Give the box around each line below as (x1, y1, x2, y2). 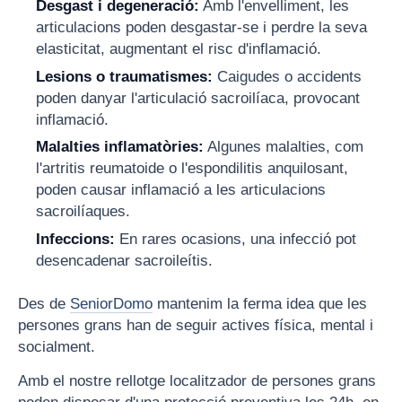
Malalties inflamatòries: (36, 138, 205, 156)
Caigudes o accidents (213, 67, 363, 85)
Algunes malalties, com (204, 138, 364, 156)
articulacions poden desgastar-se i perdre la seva (36, 18, 368, 36)
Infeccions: (36, 231, 116, 249)
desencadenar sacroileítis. (36, 252, 214, 270)
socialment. (18, 338, 95, 355)
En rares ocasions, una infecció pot (115, 231, 357, 249)
